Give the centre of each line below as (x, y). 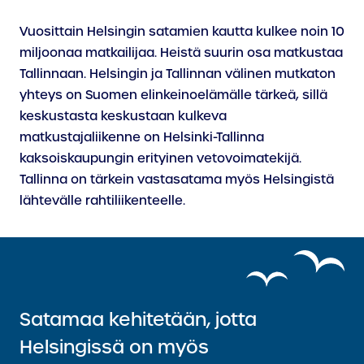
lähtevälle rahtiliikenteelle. (102, 200)
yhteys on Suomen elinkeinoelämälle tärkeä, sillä (173, 95)
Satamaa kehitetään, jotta (138, 319)
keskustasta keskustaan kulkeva (123, 116)
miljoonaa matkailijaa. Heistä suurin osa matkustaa (181, 52)
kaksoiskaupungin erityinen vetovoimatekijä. (160, 158)
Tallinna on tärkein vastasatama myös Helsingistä (177, 179)
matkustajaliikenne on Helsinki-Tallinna (142, 137)
